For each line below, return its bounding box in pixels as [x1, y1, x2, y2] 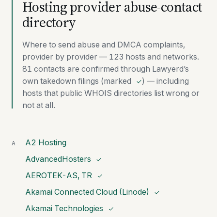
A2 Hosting [25, 138, 66, 147]
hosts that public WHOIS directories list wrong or [22, 88, 200, 98]
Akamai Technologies [25, 203, 103, 213]
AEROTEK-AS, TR [25, 170, 92, 180]
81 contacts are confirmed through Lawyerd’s [22, 64, 189, 74]
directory [22, 13, 76, 31]
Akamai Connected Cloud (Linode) [25, 187, 149, 197]
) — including [142, 76, 189, 86]
